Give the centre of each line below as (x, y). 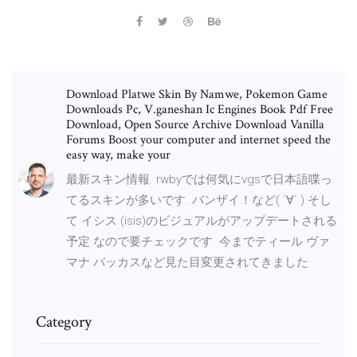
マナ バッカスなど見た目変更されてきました (187, 262)
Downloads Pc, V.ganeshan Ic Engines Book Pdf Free (200, 109)
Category (64, 322)
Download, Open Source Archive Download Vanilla (195, 124)
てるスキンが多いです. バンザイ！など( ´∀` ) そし (199, 200)
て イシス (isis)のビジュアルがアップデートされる (202, 220)
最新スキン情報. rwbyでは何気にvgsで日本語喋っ (199, 179)
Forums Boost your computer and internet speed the (198, 139)
